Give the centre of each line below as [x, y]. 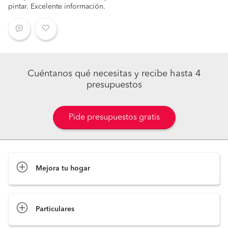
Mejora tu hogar [63, 168]
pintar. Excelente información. [57, 7]
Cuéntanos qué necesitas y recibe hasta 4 [114, 74]
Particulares [55, 209]
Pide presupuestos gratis [114, 118]
